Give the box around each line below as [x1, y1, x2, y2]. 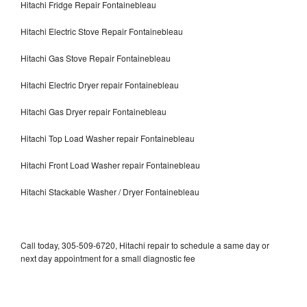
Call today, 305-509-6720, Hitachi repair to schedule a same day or [21, 238, 269, 251]
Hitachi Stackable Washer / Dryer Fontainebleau [21, 185, 199, 197]
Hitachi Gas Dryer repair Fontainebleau [21, 105, 167, 117]
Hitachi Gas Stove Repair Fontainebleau [21, 51, 171, 64]
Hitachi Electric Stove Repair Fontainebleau [21, 25, 183, 37]
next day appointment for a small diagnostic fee [21, 251, 195, 264]
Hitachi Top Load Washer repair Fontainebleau [21, 132, 195, 144]
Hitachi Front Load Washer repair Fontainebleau [21, 158, 200, 171]
